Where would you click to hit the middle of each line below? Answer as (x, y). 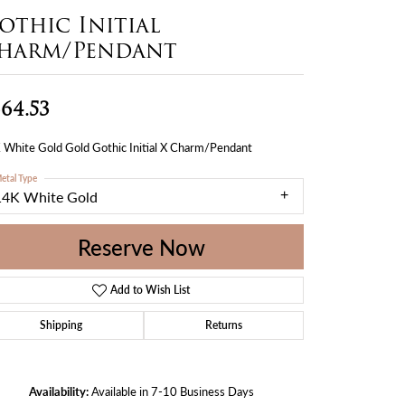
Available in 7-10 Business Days (172, 391)
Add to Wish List (151, 289)
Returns (224, 325)
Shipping (61, 325)
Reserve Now (141, 246)
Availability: (58, 391)
